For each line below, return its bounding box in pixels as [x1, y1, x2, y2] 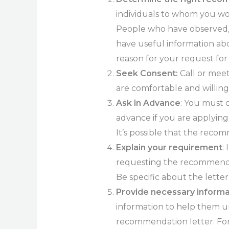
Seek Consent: [116, 68, 178, 78]
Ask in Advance [116, 98, 180, 108]
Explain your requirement [116, 142, 222, 152]
